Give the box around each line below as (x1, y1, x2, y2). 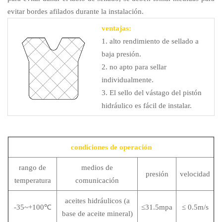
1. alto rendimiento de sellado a (102, 37, 199, 45)
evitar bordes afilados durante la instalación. (7, 7, 144, 15)
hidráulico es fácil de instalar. (102, 101, 192, 110)
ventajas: (102, 24, 131, 32)
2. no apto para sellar (102, 62, 166, 71)
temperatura (14, 176, 51, 184)
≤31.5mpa (141, 203, 172, 211)
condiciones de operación (70, 143, 152, 151)
